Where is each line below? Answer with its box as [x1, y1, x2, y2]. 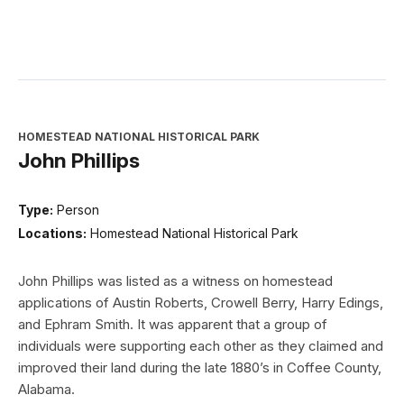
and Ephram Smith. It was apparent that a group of [18, 315, 327, 333]
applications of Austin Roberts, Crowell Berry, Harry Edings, [18, 293, 383, 311]
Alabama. [18, 380, 75, 398]
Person [57, 202, 99, 218]
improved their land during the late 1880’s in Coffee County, [18, 358, 381, 376]
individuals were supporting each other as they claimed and [18, 336, 383, 354]
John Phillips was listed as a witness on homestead [18, 271, 333, 289]
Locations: [18, 225, 87, 241]
